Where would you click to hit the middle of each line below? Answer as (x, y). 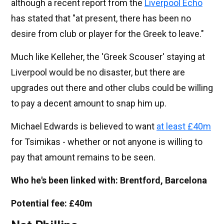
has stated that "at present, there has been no (101, 18)
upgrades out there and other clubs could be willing (112, 88)
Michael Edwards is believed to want (84, 126)
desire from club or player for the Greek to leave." (107, 34)
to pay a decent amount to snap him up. (89, 103)
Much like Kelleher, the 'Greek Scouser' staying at (108, 57)
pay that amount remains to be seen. (83, 157)
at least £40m (184, 126)
